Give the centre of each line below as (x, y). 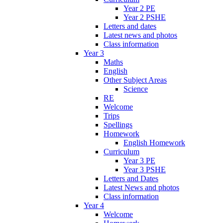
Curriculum (121, 151)
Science (136, 89)
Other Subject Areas (135, 80)
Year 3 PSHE (145, 169)
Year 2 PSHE (145, 17)
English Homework (154, 142)
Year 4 (94, 205)
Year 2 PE (139, 8)
